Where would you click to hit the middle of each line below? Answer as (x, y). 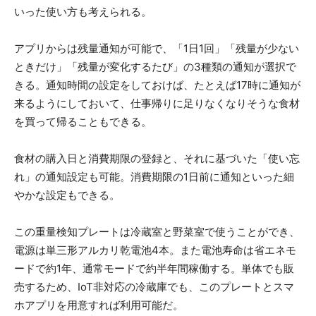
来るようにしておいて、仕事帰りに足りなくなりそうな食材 (157, 103)
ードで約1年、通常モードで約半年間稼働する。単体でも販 (154, 268)
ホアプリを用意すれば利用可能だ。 (99, 305)
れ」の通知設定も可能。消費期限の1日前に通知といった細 (154, 176)
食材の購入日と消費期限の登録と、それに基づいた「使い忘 (157, 158)
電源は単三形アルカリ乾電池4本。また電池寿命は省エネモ (155, 250)
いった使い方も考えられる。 (83, 11)
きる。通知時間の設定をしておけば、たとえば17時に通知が (157, 85)
